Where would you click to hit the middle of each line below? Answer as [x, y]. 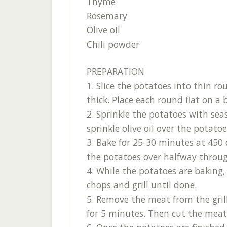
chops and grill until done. [142, 185]
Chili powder [113, 44]
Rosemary [107, 16]
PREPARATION [116, 71]
